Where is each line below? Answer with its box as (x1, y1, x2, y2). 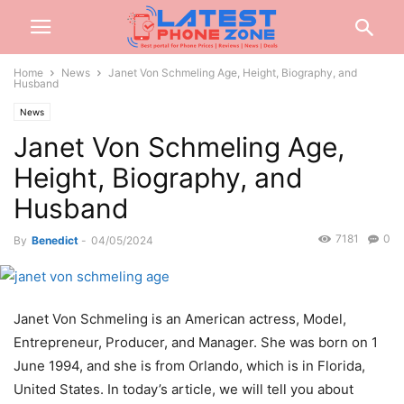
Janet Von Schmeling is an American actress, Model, (14, 310, 346, 328)
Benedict (32, 234, 78, 247)
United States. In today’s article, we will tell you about (14, 381, 353, 399)
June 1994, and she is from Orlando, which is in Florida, (14, 357, 365, 375)
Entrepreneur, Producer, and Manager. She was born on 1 (14, 334, 378, 352)
